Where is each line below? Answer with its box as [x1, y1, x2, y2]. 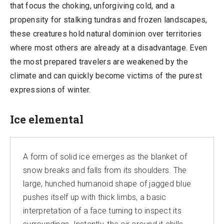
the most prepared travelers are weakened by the [10, 57, 188, 66]
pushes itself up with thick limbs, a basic [23, 192, 166, 202]
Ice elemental [10, 112, 83, 126]
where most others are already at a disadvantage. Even [10, 43, 207, 52]
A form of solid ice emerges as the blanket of [23, 152, 187, 161]
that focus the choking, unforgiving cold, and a [10, 1, 174, 10]
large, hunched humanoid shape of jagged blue [23, 179, 191, 188]
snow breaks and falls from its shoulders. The [23, 165, 187, 175]
